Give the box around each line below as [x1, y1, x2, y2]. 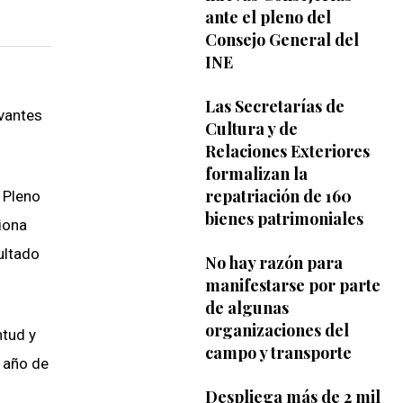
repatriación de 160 [204, 184, 352, 207]
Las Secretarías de [204, 94, 345, 117]
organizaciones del [204, 318, 349, 341]
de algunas [204, 296, 289, 318]
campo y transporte [204, 341, 352, 363]
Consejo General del [204, 28, 359, 50]
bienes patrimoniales [204, 207, 363, 229]
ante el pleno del [204, 5, 331, 28]
